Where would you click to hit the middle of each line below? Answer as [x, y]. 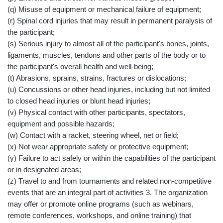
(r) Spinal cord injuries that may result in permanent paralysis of [110, 21]
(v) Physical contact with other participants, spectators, [96, 112]
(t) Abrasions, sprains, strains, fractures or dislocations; [97, 78]
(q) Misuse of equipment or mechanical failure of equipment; [104, 9]
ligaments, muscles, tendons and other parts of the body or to [107, 55]
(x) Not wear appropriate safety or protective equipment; [98, 147]
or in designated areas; [44, 169]
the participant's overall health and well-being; [80, 66]
